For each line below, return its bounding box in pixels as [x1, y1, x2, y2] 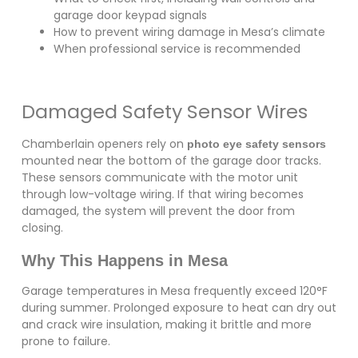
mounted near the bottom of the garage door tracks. [21, 152, 321, 169]
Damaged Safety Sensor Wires [21, 97, 308, 125]
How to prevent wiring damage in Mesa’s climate [53, 23, 325, 40]
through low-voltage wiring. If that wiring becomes [21, 185, 304, 202]
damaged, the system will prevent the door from [21, 202, 295, 219]
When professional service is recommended [53, 40, 300, 57]
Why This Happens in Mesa [21, 252, 228, 270]
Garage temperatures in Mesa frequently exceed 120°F [21, 283, 328, 300]
